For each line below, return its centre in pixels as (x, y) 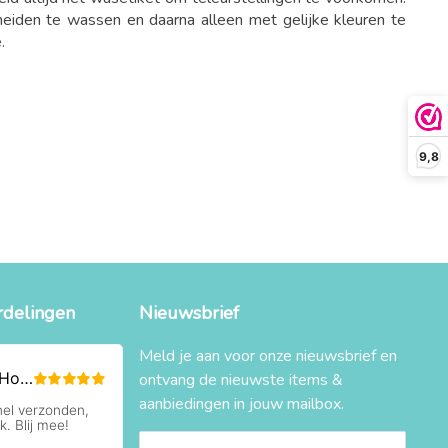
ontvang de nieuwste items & (240, 380)
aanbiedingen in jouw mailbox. (241, 404)
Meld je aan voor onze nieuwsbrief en (267, 356)
